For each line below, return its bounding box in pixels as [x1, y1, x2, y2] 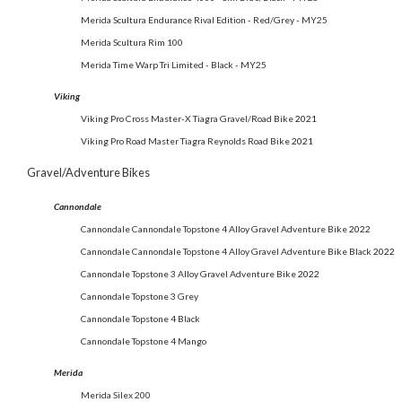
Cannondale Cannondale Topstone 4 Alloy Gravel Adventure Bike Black [81, 246, 371, 258]
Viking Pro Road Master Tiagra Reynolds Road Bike [81, 135, 290, 147]
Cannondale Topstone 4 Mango [81, 336, 206, 347]
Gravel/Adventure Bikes [27, 165, 150, 180]
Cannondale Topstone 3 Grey [81, 291, 198, 302]
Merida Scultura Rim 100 [81, 36, 183, 48]
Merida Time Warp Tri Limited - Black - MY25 [81, 58, 267, 70]
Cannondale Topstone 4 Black [81, 313, 200, 325]
